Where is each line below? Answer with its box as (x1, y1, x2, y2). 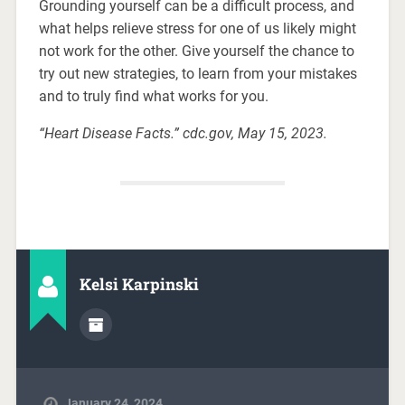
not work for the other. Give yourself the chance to (38, 42, 354, 61)
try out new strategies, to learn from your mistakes (38, 65, 357, 83)
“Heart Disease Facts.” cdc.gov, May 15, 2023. (38, 125, 327, 143)
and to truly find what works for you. (38, 88, 268, 106)
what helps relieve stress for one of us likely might (38, 20, 356, 38)
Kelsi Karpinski (79, 274, 199, 296)
